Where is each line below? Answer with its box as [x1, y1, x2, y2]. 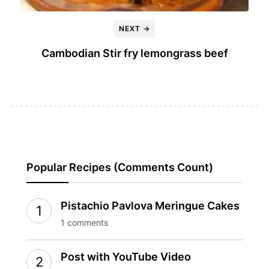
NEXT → [119, 23, 150, 33]
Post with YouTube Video [61, 250, 191, 263]
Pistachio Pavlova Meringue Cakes [61, 199, 240, 212]
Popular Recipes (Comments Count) [26, 160, 213, 174]
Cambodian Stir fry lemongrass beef [41, 46, 228, 59]
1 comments [61, 217, 108, 228]
